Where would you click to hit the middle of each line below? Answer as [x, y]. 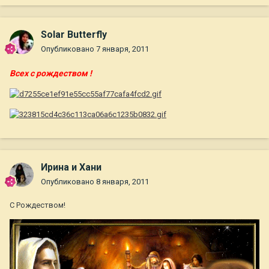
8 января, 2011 [122, 182]
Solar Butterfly [74, 35]
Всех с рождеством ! [51, 74]
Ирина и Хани [71, 168]
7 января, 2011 [122, 49]
